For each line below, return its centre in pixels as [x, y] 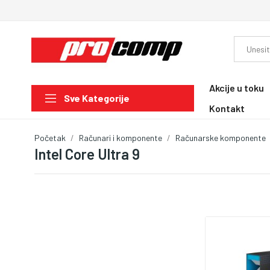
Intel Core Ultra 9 [87, 154]
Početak [50, 137]
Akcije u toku [237, 87]
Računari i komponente [121, 137]
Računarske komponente [221, 137]
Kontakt [227, 108]
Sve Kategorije [97, 98]
